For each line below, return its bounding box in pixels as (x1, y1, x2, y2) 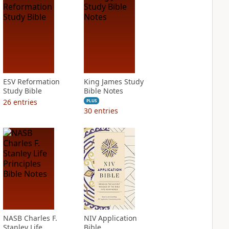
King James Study (83, 77, 144, 86)
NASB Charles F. (3, 213, 57, 223)
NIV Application (83, 213, 137, 223)
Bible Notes (83, 86, 123, 96)
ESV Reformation (3, 77, 60, 86)
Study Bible (3, 86, 42, 96)
